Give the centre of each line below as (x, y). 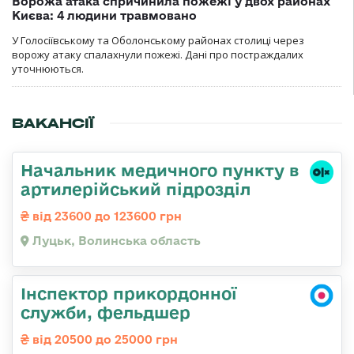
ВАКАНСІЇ (53, 123)
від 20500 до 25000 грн (104, 339)
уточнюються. (48, 68)
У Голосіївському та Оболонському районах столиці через (158, 40)
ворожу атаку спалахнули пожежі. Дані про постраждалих (158, 54)
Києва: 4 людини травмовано (104, 15)
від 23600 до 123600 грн (105, 216)
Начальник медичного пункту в (160, 169)
